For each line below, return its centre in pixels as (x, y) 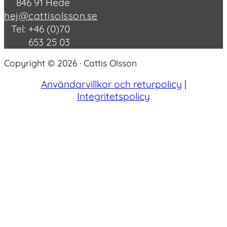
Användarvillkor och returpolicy (111, 84)
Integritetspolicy (113, 97)
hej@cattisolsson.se (51, 15)
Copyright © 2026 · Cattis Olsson (70, 63)
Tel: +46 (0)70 (40, 29)
